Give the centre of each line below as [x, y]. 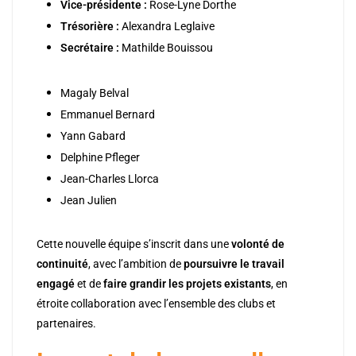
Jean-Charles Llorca [110, 179]
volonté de [258, 244]
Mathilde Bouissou [166, 48]
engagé [56, 284]
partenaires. [66, 324]
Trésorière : [90, 27]
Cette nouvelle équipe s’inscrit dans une [134, 244]
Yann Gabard [93, 136]
